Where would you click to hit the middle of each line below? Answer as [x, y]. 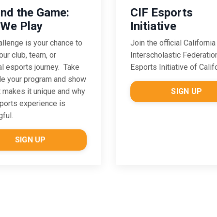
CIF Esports [162, 13]
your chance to [58, 43]
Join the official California [173, 43]
